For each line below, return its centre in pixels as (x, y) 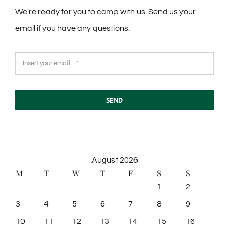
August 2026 (114, 160)
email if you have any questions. (73, 28)
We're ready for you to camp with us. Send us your (106, 12)
